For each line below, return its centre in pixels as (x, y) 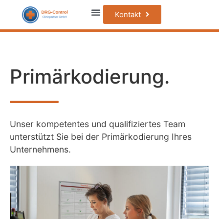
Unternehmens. (40, 149)
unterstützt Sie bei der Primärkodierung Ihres (101, 137)
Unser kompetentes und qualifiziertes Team (98, 124)
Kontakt (128, 14)
